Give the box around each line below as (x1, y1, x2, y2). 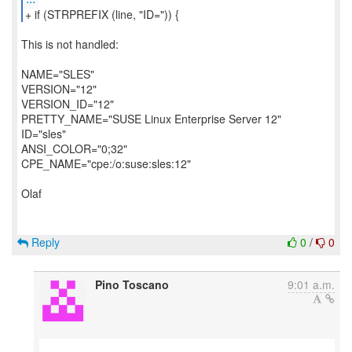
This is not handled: (21, 36, 119, 52)
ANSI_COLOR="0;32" (21, 141, 127, 156)
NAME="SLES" (21, 66, 94, 82)
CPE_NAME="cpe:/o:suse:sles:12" (21, 156, 191, 171)
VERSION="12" (21, 81, 97, 97)
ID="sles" (21, 126, 66, 141)
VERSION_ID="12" (21, 96, 114, 112)
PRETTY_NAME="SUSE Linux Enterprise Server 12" (21, 111, 281, 126)
